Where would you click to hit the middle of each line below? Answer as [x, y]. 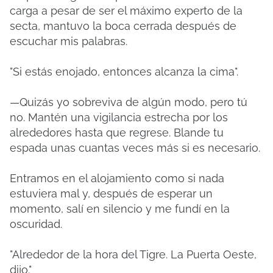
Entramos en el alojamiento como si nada [117, 178]
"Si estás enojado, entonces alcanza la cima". [124, 72]
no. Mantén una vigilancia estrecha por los [119, 117]
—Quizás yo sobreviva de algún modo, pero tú [129, 102]
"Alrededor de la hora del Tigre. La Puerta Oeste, [133, 254]
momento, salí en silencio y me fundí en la [120, 209]
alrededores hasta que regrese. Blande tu [117, 133]
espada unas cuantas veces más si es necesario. [135, 148]
